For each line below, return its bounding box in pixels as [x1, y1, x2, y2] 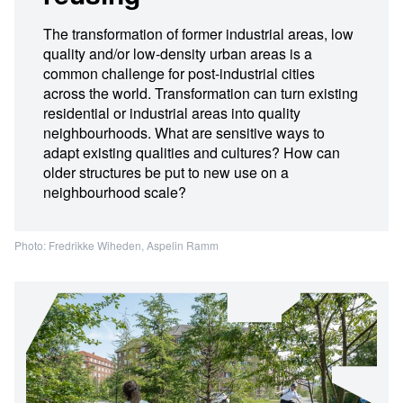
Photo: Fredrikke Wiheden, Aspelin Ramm [14, 237, 219, 253]
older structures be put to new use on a [43, 162, 289, 183]
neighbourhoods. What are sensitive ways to [43, 122, 325, 143]
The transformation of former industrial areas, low [43, 23, 354, 44]
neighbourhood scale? [43, 182, 186, 202]
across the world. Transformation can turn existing [43, 83, 358, 103]
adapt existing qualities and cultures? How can [43, 142, 340, 163]
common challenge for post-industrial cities [43, 63, 315, 84]
